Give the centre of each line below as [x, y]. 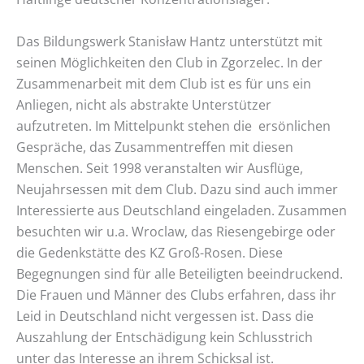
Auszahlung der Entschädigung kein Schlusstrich [165, 337]
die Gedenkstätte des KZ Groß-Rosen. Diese [149, 252]
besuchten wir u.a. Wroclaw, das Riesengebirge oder [176, 231]
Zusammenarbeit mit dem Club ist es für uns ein [164, 83]
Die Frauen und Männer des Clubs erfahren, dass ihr [176, 295]
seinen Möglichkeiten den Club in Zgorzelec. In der [169, 62]
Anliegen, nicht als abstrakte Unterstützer [144, 104]
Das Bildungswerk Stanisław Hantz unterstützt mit [169, 41]
